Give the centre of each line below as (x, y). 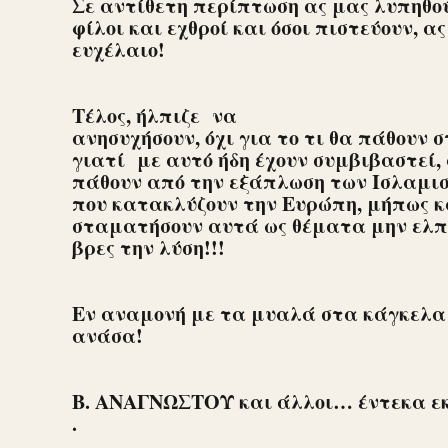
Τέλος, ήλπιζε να (154, 116)
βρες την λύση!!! (148, 248)
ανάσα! (107, 336)
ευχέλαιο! (118, 50)
